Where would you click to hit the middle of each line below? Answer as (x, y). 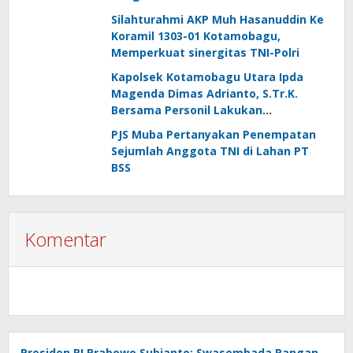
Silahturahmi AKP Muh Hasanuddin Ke (217, 19)
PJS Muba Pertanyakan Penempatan (214, 134)
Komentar (65, 239)
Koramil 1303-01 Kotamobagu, (196, 36)
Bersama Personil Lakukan (187, 110)
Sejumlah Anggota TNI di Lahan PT (210, 151)
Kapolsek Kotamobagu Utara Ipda (207, 77)
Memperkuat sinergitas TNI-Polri (205, 52)
